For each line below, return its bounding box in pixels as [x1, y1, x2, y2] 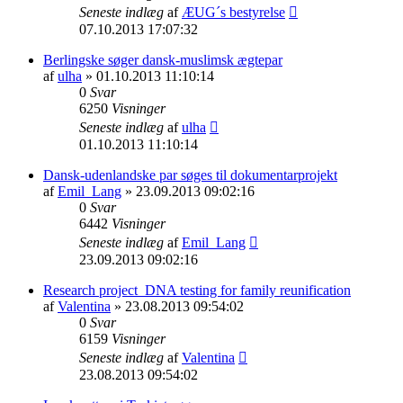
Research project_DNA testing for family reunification [43, 282, 351, 298]
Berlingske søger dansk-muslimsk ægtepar [43, 51, 282, 67]
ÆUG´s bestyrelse [182, 4, 285, 20]
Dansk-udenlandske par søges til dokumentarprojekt [43, 166, 337, 183]
